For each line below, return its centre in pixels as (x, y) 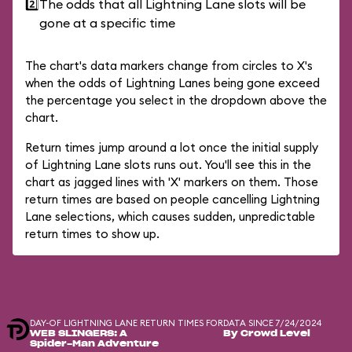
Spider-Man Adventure (94, 344)
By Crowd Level (267, 334)
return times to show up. (92, 234)
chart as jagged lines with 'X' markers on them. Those (172, 182)
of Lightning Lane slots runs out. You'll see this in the (168, 165)
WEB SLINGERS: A (79, 334)
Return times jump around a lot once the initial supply (172, 147)
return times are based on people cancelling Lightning (172, 199)
